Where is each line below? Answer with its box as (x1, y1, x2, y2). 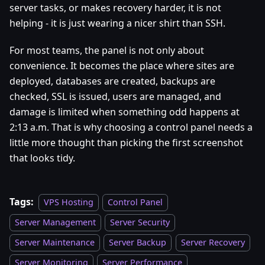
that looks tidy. (9, 151, 75, 165)
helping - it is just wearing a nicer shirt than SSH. (9, 17, 225, 30)
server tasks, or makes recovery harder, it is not (9, 1, 221, 15)
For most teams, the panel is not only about (9, 44, 204, 57)
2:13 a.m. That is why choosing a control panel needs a (9, 121, 253, 134)
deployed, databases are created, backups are (9, 75, 215, 88)
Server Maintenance (15, 237, 95, 248)
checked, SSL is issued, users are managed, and (9, 90, 221, 104)
